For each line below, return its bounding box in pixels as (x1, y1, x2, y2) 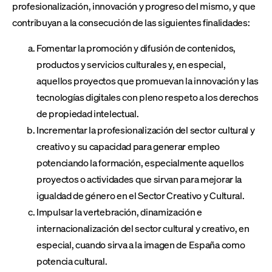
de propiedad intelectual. (36, 106, 139, 120)
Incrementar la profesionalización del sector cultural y (36, 123, 255, 136)
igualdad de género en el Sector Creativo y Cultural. (36, 188, 245, 202)
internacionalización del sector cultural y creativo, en (36, 221, 250, 234)
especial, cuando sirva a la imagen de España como (36, 237, 245, 251)
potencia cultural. (36, 254, 107, 267)
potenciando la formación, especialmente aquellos (36, 155, 244, 169)
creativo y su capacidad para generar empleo (36, 139, 220, 152)
